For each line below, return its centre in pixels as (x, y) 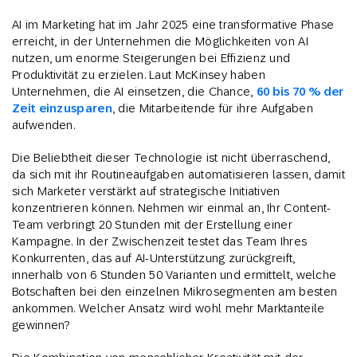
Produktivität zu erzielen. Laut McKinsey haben (139, 75)
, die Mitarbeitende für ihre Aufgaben (212, 108)
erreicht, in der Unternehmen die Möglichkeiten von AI (160, 41)
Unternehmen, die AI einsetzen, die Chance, (134, 92)
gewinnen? (41, 325)
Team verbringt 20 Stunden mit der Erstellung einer (152, 225)
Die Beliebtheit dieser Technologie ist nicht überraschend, (171, 158)
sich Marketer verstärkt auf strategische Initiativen (146, 191)
